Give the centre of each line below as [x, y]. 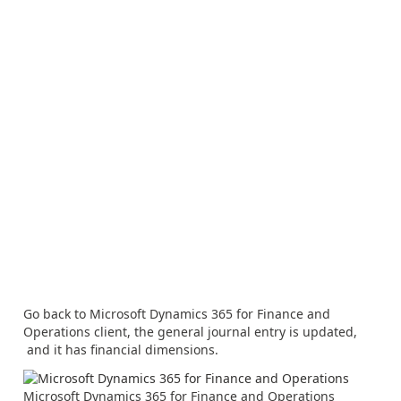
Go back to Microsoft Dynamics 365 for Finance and [177, 314]
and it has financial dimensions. [121, 350]
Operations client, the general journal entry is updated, [190, 332]
